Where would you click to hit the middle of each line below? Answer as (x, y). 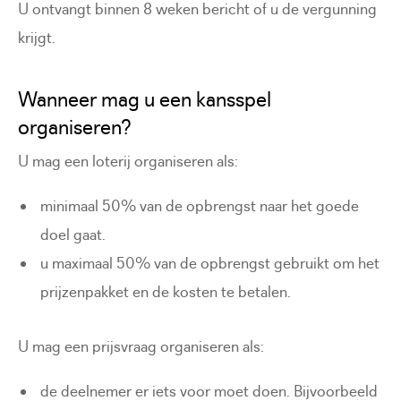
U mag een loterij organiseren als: (128, 161)
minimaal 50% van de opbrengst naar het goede (200, 205)
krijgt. (37, 37)
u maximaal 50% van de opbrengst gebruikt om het (210, 263)
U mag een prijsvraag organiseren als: (141, 346)
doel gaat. (73, 234)
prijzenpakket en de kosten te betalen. (166, 291)
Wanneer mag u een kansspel (145, 99)
